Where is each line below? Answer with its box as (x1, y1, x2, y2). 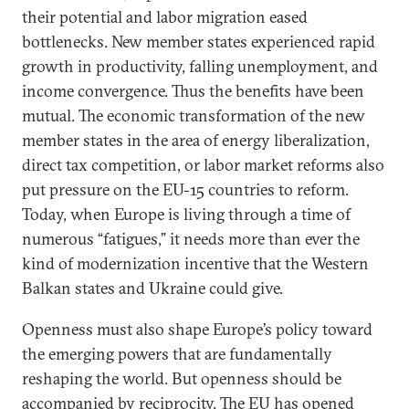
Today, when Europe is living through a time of (22, 204, 351, 225)
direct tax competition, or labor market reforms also (22, 154, 384, 175)
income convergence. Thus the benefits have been (22, 80, 364, 101)
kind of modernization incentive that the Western (22, 253, 369, 274)
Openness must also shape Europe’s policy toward (22, 319, 372, 340)
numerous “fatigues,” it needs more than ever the (22, 228, 360, 249)
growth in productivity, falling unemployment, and (22, 56, 378, 77)
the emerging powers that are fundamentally (22, 343, 332, 364)
